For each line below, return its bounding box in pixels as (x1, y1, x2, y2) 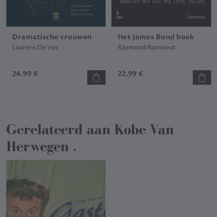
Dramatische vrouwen (12, 32, 92, 42)
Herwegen (6, 139, 69, 155)
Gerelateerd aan (6, 122, 114, 138)
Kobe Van (114, 122, 174, 138)
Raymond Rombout (117, 43, 175, 52)
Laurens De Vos (12, 43, 58, 52)
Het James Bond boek (117, 32, 195, 42)
